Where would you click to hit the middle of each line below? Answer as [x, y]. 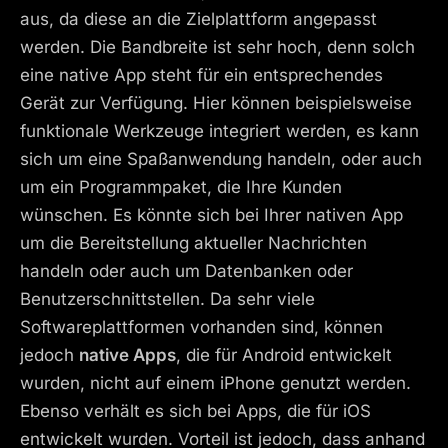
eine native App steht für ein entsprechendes [201, 74]
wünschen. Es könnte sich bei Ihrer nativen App [211, 214]
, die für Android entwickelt [284, 354]
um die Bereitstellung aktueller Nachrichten [193, 242]
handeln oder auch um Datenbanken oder [186, 270]
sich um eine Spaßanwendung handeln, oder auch [221, 158]
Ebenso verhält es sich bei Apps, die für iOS [195, 410]
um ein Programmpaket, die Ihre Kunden [181, 186]
